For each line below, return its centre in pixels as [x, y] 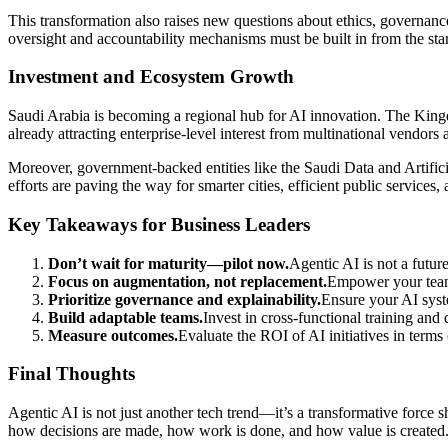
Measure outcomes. [113, 335]
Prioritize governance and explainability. [184, 299]
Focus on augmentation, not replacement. [187, 281]
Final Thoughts [71, 374]
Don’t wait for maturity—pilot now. [168, 263]
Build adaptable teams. [125, 317]
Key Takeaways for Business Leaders [159, 224]
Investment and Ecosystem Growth [151, 77]
